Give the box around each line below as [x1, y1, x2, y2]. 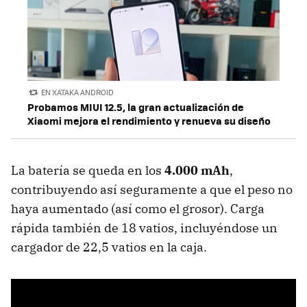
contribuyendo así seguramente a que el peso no [11, 182, 293, 198]
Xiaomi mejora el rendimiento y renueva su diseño [27, 113, 271, 129]
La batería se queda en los [11, 162, 164, 179]
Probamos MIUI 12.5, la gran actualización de [27, 99, 244, 115]
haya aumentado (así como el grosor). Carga [11, 201, 265, 217]
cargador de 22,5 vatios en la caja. [11, 239, 207, 256]
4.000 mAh [164, 162, 230, 179]
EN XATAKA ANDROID [41, 86, 114, 97]
